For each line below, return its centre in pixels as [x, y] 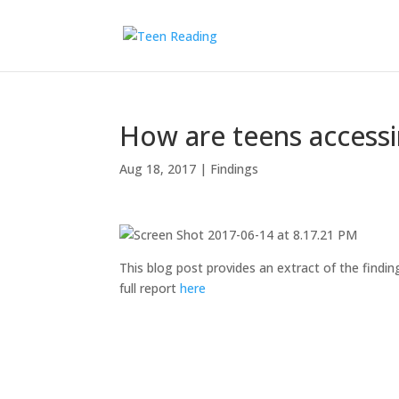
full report [150, 288]
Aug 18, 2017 [158, 169]
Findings [235, 169]
